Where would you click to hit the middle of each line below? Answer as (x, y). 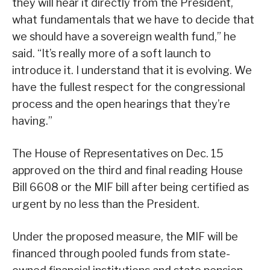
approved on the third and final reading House (127, 171)
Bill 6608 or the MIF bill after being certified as (130, 187)
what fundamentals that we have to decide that (133, 20)
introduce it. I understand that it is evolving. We (132, 71)
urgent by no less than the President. (106, 204)
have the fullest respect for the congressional (129, 87)
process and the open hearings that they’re (121, 104)
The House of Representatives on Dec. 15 (118, 154)
